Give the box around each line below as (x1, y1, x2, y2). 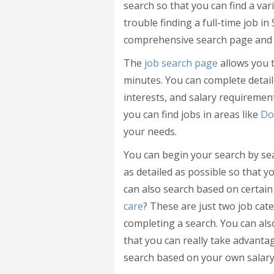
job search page (144, 56, 218, 70)
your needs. (124, 125, 177, 138)
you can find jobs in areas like (124, 108, 261, 121)
